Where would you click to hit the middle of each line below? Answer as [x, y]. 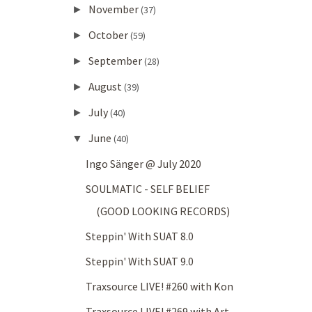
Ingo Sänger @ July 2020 [144, 164]
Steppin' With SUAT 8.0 [140, 236]
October [109, 35]
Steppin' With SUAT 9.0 [140, 262]
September [116, 61]
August [106, 87]
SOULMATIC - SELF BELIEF [148, 189]
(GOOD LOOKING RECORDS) [163, 211]
